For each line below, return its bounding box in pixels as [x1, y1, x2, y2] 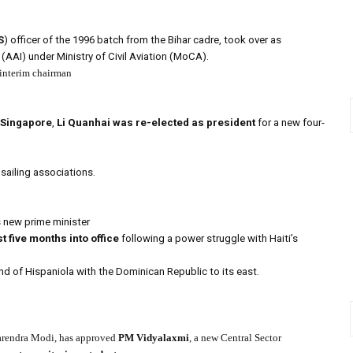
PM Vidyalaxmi [118, 332, 189, 344]
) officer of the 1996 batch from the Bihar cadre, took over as [4, 34, 281, 46]
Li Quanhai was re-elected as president [57, 117, 255, 129]
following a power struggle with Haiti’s [119, 232, 298, 245]
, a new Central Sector [189, 332, 281, 344]
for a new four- [255, 117, 325, 129]
